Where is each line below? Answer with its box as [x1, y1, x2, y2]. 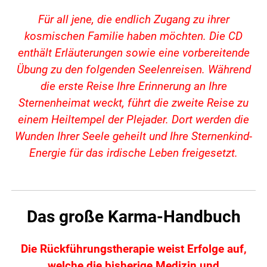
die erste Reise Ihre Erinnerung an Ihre [40, 80, 227, 94]
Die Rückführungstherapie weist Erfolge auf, [20, 243, 247, 256]
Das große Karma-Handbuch [26, 207, 241, 227]
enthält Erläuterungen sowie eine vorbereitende [17, 46, 250, 60]
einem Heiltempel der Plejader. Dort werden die [18, 113, 249, 127]
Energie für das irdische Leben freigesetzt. [29, 147, 238, 160]
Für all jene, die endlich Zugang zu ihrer [38, 13, 229, 27]
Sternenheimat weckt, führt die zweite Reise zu [18, 97, 249, 110]
